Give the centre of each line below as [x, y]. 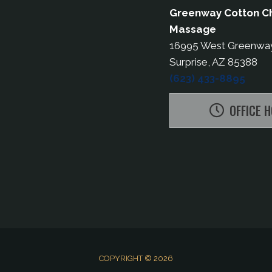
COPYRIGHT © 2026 [136, 259]
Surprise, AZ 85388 [213, 62]
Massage [193, 29]
